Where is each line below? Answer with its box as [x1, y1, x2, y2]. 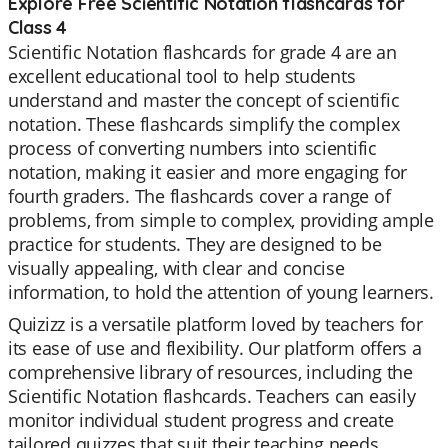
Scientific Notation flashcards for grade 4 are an [8, 40, 397, 64]
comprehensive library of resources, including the [8, 360, 413, 384]
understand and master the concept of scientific [8, 88, 400, 112]
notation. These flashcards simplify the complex [8, 112, 400, 136]
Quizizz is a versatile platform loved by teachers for [8, 312, 423, 336]
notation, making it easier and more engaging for [8, 160, 408, 184]
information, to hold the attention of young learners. [8, 280, 434, 304]
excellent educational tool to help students [8, 64, 356, 88]
